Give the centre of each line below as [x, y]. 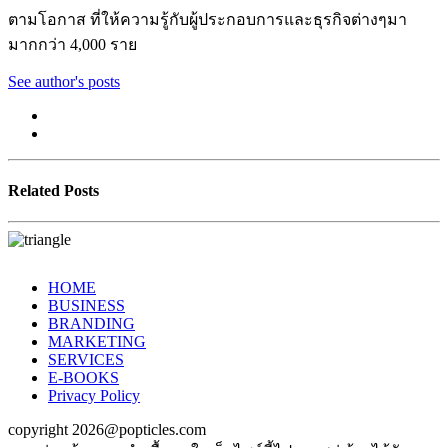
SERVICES [86, 360]
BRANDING [91, 324]
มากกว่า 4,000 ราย [72, 44]
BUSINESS [86, 306]
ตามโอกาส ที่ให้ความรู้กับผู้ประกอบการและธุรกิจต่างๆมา [207, 19]
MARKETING [97, 342]
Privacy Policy [94, 396]
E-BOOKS [83, 378]
